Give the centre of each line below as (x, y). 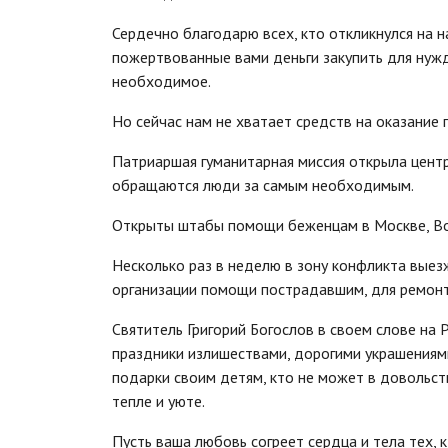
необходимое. (161, 81)
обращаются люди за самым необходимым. (263, 185)
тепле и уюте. (158, 401)
